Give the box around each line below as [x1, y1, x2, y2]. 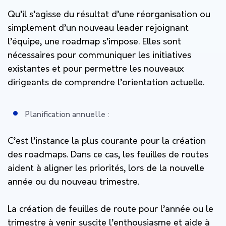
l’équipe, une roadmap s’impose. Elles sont [8, 36, 181, 47]
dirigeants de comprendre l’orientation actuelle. [8, 77, 204, 88]
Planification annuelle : [25, 110, 110, 120]
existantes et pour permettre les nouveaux [8, 64, 184, 75]
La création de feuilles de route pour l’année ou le [8, 204, 213, 215]
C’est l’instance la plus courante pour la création [8, 136, 206, 147]
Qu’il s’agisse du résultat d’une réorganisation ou [8, 9, 210, 20]
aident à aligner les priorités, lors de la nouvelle [8, 163, 204, 174]
